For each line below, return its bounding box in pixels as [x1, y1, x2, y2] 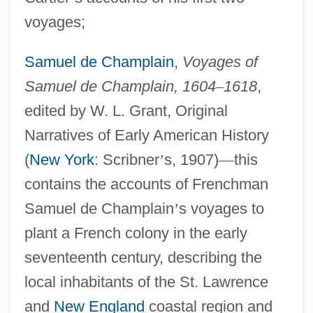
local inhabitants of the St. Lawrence [24, 272, 268, 291]
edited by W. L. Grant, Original [24, 101, 228, 119]
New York [29, 150, 94, 168]
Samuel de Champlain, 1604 [24, 77, 216, 95]
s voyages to [178, 199, 264, 217]
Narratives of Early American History [24, 126, 269, 144]
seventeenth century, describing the [24, 248, 262, 266]
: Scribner [94, 150, 159, 168]
